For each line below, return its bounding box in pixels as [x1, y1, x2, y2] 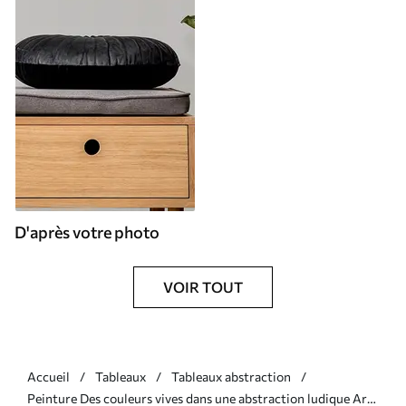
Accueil [27, 368, 70, 384]
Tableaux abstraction [171, 368, 291, 384]
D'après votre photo [14, 221, 159, 242]
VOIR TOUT [163, 277, 243, 295]
